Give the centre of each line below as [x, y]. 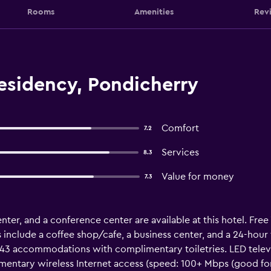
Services [180, 152]
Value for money [198, 177]
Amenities [154, 12]
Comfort [180, 128]
